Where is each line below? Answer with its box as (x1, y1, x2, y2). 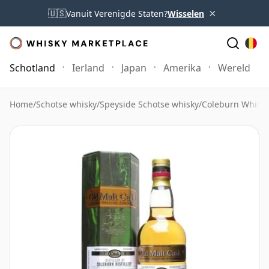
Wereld (218, 61, 250, 74)
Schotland (10, 61, 55, 74)
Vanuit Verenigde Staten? (66, 7, 168, 19)
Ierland (72, 61, 104, 74)
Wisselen (168, 7, 204, 19)
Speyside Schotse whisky (100, 98, 199, 110)
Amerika (163, 61, 201, 74)
